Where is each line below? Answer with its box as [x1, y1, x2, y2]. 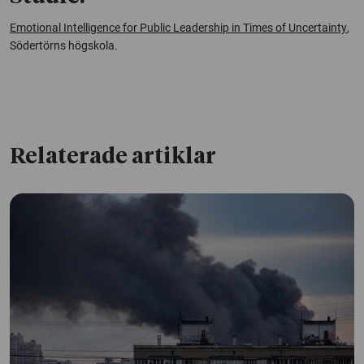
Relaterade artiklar [10, 145, 216, 168]
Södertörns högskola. [10, 38, 118, 52]
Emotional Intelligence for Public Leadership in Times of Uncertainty [10, 20, 347, 34]
